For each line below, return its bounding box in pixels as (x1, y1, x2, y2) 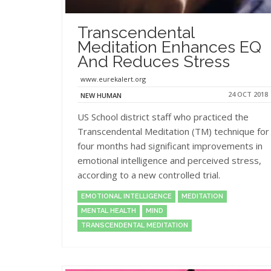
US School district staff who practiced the (77, 110, 249, 123)
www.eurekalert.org (80, 74, 146, 83)
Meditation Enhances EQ (77, 37, 261, 56)
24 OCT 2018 (228, 89, 268, 99)
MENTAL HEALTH (81, 206, 136, 215)
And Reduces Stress (77, 51, 230, 71)
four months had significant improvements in (77, 139, 263, 152)
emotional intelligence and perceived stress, (77, 154, 261, 166)
